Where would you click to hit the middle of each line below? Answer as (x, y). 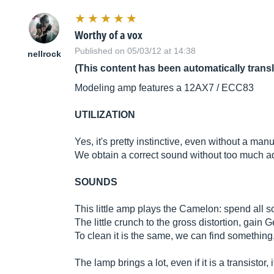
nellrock (44, 54)
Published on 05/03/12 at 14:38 (135, 51)
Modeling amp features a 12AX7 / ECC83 (164, 88)
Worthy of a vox (109, 35)
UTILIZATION (105, 115)
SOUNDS (96, 182)
